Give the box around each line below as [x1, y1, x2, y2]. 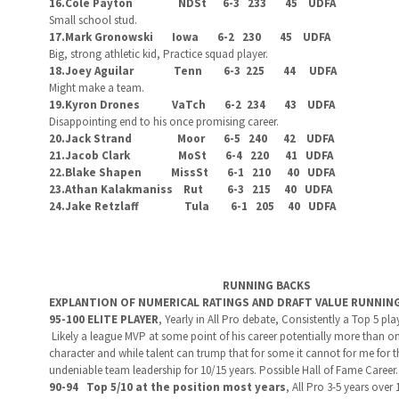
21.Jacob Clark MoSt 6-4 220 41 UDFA [48, 148, 333, 163]
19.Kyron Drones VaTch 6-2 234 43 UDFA [48, 97, 335, 112]
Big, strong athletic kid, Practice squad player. [48, 46, 268, 61]
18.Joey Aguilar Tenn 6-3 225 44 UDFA [48, 63, 337, 78]
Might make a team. [48, 80, 144, 95]
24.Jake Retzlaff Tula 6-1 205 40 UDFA [48, 199, 336, 214]
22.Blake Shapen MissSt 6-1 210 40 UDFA [48, 165, 335, 180]
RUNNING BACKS [219, 278, 343, 293]
